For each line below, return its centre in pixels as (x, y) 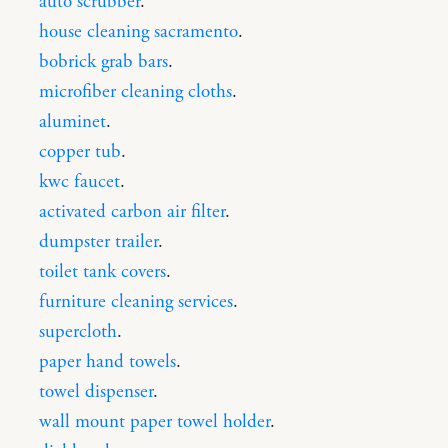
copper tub (80, 151)
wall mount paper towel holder (154, 421)
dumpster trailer (98, 241)
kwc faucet (79, 181)
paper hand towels (107, 361)
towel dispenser (96, 391)
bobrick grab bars (103, 61)
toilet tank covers (102, 271)
